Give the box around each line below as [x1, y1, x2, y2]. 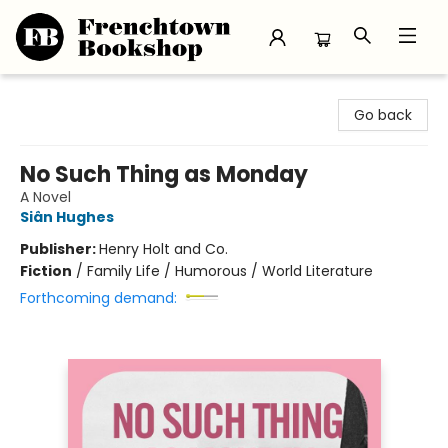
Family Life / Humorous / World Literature [87, 261, 373, 281]
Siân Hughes [20, 207, 114, 227]
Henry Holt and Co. [99, 239, 228, 259]
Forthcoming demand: [20, 288, 177, 308]
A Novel [20, 187, 71, 207]
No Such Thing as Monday [20, 159, 308, 190]
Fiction [20, 261, 72, 281]
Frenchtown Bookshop [15, 83, 169, 103]
